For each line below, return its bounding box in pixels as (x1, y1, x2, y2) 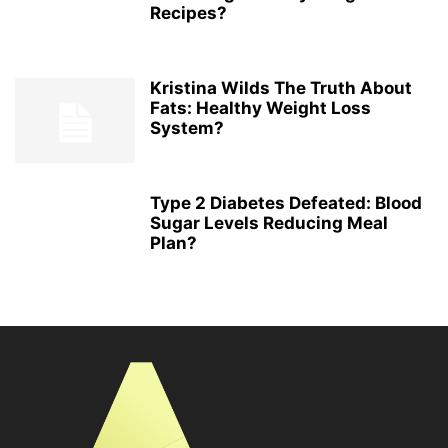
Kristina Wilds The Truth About (150, 78, 412, 99)
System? (150, 118, 224, 139)
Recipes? (150, 3, 227, 24)
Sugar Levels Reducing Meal (150, 213, 388, 234)
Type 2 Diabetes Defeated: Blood (150, 193, 422, 214)
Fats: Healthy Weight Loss (150, 98, 371, 119)
